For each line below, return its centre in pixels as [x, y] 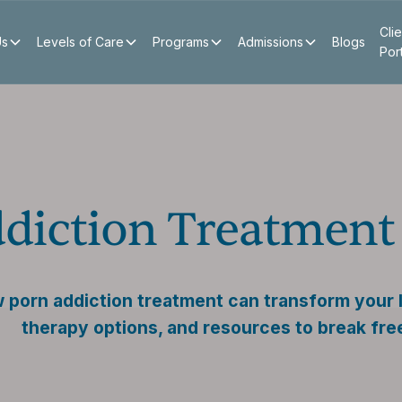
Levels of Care [80, 42]
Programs [180, 42]
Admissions [270, 42]
